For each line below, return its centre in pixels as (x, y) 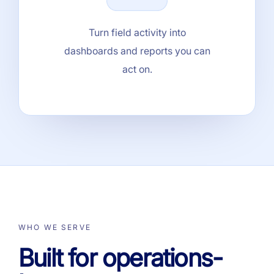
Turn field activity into (137, 32)
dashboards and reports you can (137, 50)
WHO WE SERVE (55, 227)
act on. (137, 69)
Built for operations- (120, 257)
